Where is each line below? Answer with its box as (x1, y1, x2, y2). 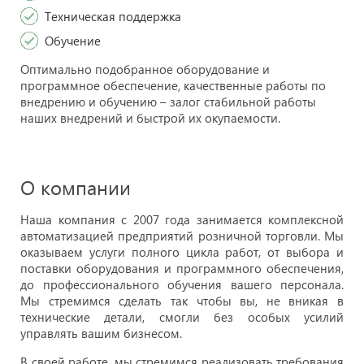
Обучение (45, 32, 101, 50)
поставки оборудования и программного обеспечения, (20, 260, 344, 277)
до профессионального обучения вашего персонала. (20, 276, 344, 293)
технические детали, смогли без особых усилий (20, 309, 344, 326)
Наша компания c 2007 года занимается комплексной (20, 211, 344, 228)
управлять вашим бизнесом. (20, 325, 182, 342)
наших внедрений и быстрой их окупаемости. (20, 110, 280, 127)
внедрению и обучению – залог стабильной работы (20, 93, 316, 110)
